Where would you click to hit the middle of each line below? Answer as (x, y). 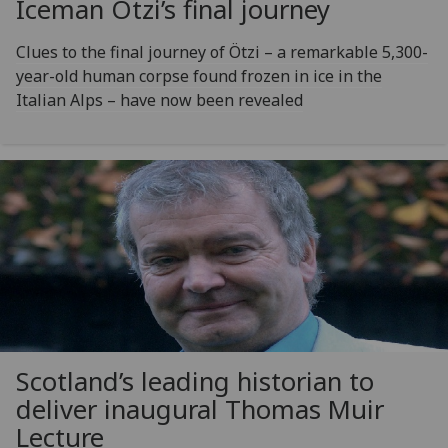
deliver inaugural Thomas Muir (200, 409)
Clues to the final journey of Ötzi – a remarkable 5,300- (222, 51)
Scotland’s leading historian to (195, 381)
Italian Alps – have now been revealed (159, 99)
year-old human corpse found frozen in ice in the (199, 75)
